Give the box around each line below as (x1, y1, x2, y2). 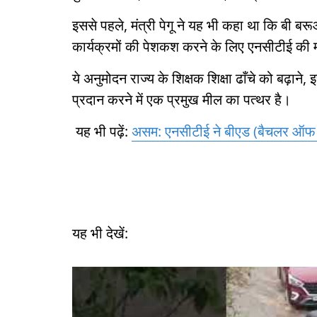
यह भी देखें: (72, 224, 135, 243)
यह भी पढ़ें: (72, 122, 132, 141)
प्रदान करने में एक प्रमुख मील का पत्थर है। (72, 90, 291, 109)
